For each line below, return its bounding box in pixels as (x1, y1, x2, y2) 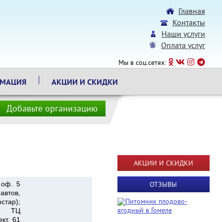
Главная (178, 7, 205, 17)
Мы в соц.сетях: (118, 59, 168, 67)
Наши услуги (162, 30, 205, 40)
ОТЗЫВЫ (150, 181, 177, 189)
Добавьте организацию (6, 104, 98, 115)
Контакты (172, 18, 205, 28)
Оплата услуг (161, 41, 205, 51)
